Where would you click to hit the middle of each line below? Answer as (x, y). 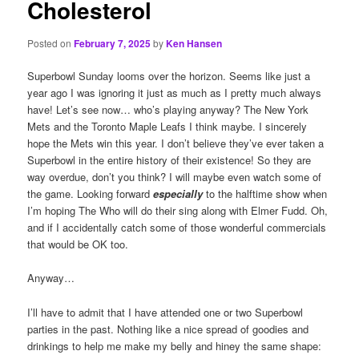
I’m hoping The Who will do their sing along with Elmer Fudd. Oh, (178, 211)
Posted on (51, 43)
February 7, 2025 (113, 44)
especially (180, 194)
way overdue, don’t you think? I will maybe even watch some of (175, 177)
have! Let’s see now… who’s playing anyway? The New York (168, 110)
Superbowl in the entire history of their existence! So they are (169, 160)
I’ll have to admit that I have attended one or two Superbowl (165, 312)
